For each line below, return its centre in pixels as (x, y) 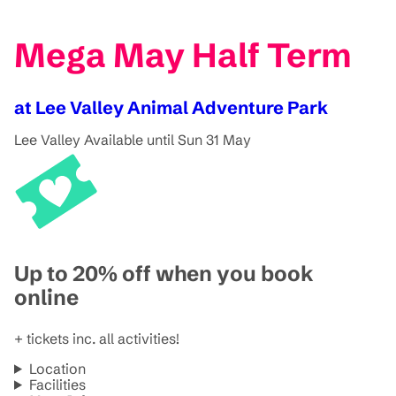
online (46, 297)
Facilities (57, 384)
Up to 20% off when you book (164, 273)
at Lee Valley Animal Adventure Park (171, 107)
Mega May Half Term (183, 56)
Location (57, 368)
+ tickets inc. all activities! (97, 338)
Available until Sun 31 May (168, 139)
